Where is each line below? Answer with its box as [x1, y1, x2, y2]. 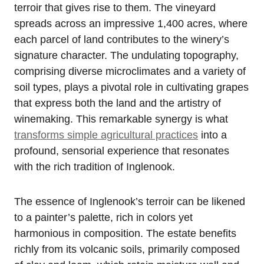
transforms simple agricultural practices [14, 129, 198, 141]
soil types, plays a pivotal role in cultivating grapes [14, 81, 249, 94]
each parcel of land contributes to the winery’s [14, 34, 229, 46]
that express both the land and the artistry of [14, 97, 221, 110]
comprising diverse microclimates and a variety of [14, 65, 246, 78]
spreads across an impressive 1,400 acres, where [14, 18, 247, 30]
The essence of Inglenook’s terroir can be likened [14, 196, 245, 208]
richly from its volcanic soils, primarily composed [14, 243, 240, 256]
